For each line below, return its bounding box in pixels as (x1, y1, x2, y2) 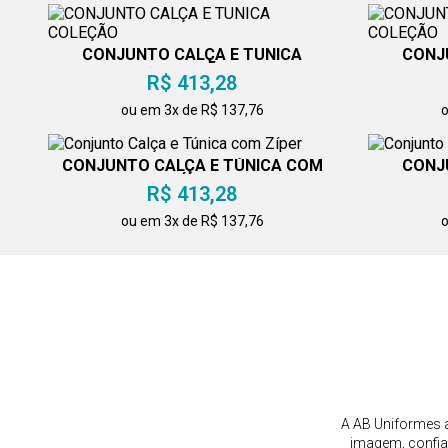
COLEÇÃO (154, 61, 230, 81)
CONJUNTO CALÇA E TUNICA (82, 45, 303, 65)
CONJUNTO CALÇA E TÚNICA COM (61, 156, 323, 176)
